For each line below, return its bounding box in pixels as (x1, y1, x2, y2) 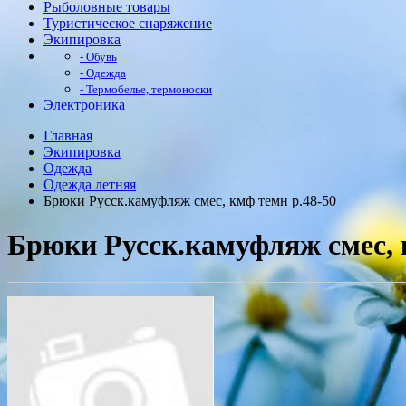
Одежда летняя (43, 177, 136, 192)
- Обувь (80, 50, 117, 63)
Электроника (43, 97, 125, 112)
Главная (43, 128, 92, 143)
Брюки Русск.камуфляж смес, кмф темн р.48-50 (43, 193, 336, 208)
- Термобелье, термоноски (80, 82, 212, 96)
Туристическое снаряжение (43, 15, 212, 31)
